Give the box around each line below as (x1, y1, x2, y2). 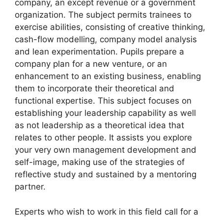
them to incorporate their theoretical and (15, 83, 174, 93)
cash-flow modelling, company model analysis (15, 34, 197, 44)
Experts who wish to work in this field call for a (15, 206, 198, 217)
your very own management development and (15, 145, 196, 155)
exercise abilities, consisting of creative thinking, (15, 22, 205, 32)
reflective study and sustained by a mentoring (15, 169, 196, 179)
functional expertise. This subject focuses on (15, 96, 192, 106)
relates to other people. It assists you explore (15, 133, 192, 142)
